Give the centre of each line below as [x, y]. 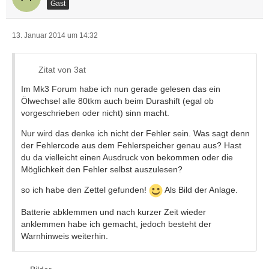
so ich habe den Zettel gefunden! [85, 190]
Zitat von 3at [62, 70]
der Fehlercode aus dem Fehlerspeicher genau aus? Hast [131, 145]
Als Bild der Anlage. [200, 190]
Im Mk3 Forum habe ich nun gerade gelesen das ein [121, 89]
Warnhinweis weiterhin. [65, 236]
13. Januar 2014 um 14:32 [55, 35]
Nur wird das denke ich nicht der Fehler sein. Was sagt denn [135, 133]
